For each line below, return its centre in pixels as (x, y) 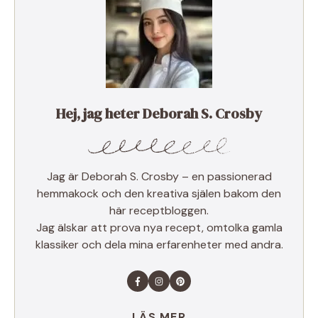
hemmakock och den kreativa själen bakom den (159, 194)
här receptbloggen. (159, 211)
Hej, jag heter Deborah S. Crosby (159, 114)
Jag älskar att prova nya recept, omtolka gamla (159, 228)
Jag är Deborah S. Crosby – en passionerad (159, 177)
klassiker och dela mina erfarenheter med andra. (159, 245)
